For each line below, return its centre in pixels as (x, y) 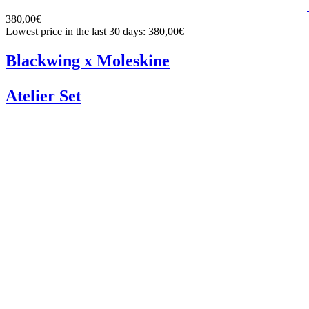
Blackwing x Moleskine (88, 60)
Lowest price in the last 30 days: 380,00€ (95, 31)
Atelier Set (43, 96)
